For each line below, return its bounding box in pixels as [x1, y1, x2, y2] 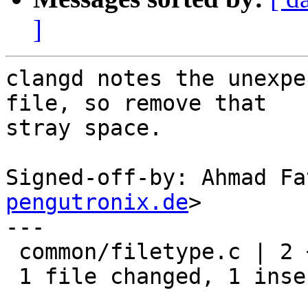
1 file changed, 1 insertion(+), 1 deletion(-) [5, 264, 19, 289]
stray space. [5, 115, 162, 141]
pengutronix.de [5, 190, 188, 215]
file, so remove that [5, 91, 267, 116]
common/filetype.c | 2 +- [5, 239, 19, 265]
